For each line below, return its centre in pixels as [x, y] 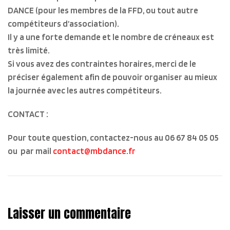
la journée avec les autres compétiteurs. [85, 90]
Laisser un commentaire [69, 214]
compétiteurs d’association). [63, 24]
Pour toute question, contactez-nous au [86, 138]
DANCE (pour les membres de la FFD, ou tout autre [103, 10]
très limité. [29, 50]
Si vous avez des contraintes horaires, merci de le [102, 64]
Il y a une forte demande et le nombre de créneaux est [111, 37]
